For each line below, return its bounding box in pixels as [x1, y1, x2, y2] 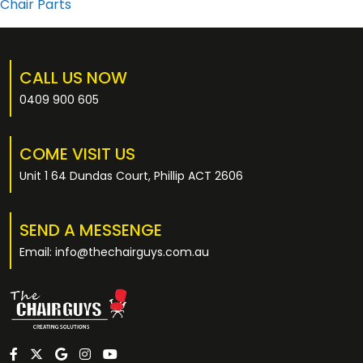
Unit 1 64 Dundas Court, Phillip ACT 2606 [19, 168, 243, 184]
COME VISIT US [19, 143, 135, 165]
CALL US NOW [19, 66, 127, 89]
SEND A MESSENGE [19, 219, 162, 241]
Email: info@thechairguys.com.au [19, 244, 209, 260]
